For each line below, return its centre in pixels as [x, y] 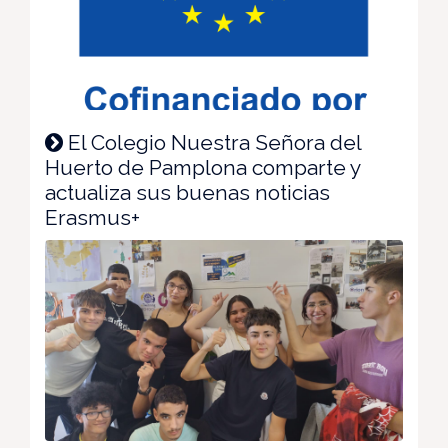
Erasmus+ [92, 217]
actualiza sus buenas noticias [187, 192]
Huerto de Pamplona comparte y [202, 167]
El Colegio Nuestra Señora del [212, 142]
